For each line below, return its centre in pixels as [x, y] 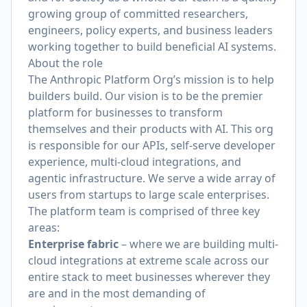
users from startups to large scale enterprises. [150, 195]
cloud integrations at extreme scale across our [149, 260]
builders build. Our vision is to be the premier [146, 96]
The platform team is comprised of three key [144, 211]
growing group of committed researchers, [138, 14]
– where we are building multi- [198, 244]
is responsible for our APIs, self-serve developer [152, 145]
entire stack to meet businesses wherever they [149, 277]
